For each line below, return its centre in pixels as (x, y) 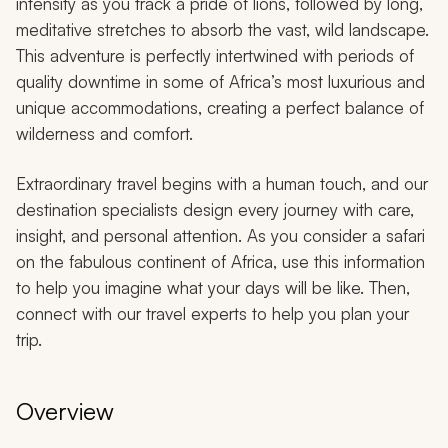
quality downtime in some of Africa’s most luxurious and (220, 81)
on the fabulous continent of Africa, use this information (220, 261)
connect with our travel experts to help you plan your (212, 313)
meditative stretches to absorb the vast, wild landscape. (222, 29)
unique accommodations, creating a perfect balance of (220, 107)
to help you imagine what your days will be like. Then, (213, 287)
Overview (65, 410)
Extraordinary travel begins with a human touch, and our (222, 183)
